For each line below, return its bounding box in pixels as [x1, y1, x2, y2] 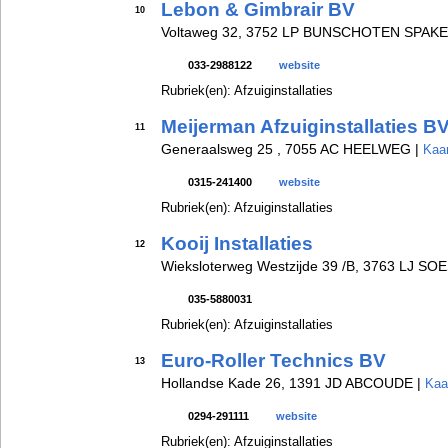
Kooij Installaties [161, 233, 313, 254]
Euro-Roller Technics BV [161, 350, 386, 371]
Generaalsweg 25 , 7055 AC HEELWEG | [161, 141, 423, 157]
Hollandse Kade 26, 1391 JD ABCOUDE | [161, 375, 425, 391]
